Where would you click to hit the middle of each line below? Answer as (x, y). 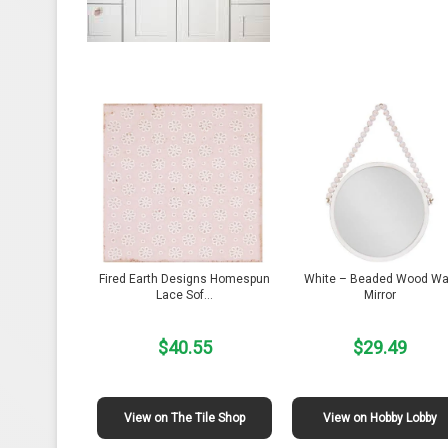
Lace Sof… (184, 295)
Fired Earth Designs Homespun (184, 279)
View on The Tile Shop (184, 418)
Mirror (379, 295)
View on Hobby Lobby (379, 418)
